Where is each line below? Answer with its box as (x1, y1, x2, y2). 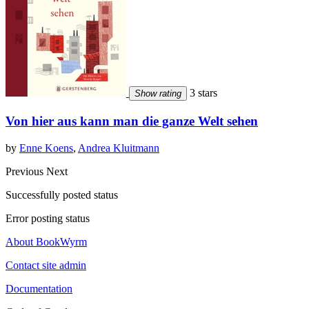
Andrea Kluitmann (78, 141, 159, 154)
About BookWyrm (6, 235, 87, 248)
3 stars (187, 87, 217, 99)
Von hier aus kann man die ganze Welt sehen (6, 113, 258, 128)
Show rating (134, 88, 181, 99)
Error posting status (6, 212, 90, 224)
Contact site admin (6, 259, 86, 271)
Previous (6, 165, 46, 177)
